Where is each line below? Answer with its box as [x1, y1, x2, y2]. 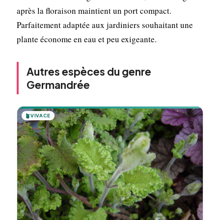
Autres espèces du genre [26, 64, 151, 78]
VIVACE [30, 112, 51, 118]
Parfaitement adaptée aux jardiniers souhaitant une [16, 19, 193, 30]
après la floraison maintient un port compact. [16, 4, 171, 16]
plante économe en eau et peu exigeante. [16, 33, 157, 45]
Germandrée [26, 78, 90, 91]
